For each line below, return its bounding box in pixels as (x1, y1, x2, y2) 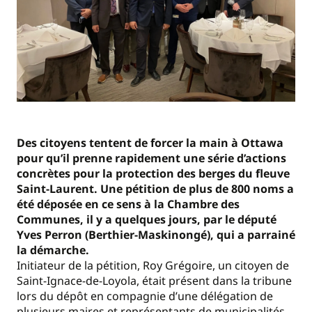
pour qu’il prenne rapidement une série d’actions (17, 150, 286, 166)
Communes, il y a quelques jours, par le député (17, 212, 276, 227)
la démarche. (17, 242, 89, 258)
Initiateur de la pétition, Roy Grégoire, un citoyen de (17, 258, 289, 273)
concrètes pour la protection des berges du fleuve (17, 166, 290, 181)
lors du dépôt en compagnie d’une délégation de (17, 288, 273, 304)
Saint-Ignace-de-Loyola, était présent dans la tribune (17, 273, 292, 288)
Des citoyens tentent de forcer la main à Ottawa (17, 135, 283, 150)
